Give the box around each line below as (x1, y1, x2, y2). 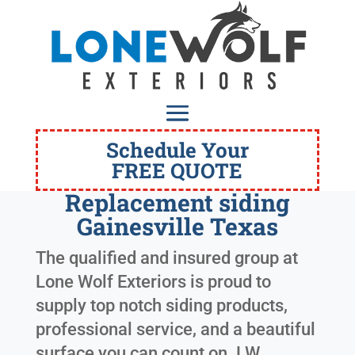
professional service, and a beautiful (35, 319, 315, 340)
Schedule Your (105, 136, 249, 164)
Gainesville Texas (76, 211, 278, 242)
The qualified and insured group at (35, 248, 298, 269)
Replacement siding (64, 187, 290, 219)
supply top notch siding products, (35, 296, 288, 316)
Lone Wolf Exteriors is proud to (35, 272, 271, 292)
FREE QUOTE (112, 157, 243, 185)
